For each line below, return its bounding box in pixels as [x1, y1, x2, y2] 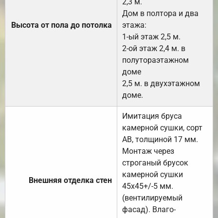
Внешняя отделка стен [29, 175, 112, 185]
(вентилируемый [122, 193, 182, 202]
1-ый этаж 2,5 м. [122, 32, 181, 41]
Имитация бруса [122, 111, 182, 121]
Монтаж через [122, 146, 174, 156]
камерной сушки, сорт [122, 123, 202, 132]
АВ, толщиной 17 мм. [122, 134, 198, 144]
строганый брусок [122, 158, 188, 167]
